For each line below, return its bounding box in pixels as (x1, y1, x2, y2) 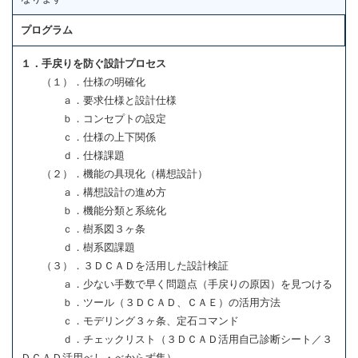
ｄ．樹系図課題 (21, 241, 135, 253)
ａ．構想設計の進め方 (21, 185, 166, 198)
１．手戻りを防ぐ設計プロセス (21, 57, 166, 70)
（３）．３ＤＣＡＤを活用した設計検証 (21, 259, 229, 272)
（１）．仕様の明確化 (21, 75, 145, 88)
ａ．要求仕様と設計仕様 (21, 93, 177, 106)
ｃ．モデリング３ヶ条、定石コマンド (21, 314, 239, 327)
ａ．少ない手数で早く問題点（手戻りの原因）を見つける (21, 277, 332, 290)
